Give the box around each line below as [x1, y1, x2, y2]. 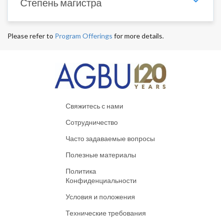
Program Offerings [55, 32, 112, 40]
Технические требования [66, 208, 146, 217]
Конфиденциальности [66, 176, 137, 184]
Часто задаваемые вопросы [66, 134, 155, 143]
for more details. [112, 32, 164, 40]
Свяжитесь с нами [66, 101, 123, 110]
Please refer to [7, 32, 55, 40]
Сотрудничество [66, 117, 118, 126]
